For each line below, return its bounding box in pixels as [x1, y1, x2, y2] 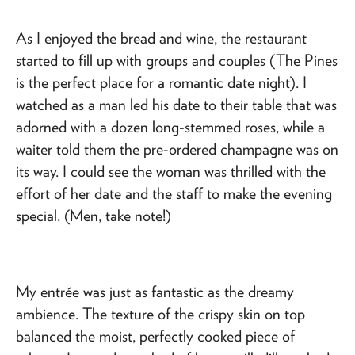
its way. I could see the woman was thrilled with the [16, 161, 326, 181]
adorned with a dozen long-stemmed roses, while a [16, 116, 325, 136]
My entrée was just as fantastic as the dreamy [16, 281, 294, 301]
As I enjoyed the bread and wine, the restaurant [16, 28, 307, 48]
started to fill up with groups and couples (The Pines [16, 50, 338, 70]
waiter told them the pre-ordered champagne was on [16, 139, 338, 158]
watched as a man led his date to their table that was [16, 94, 337, 114]
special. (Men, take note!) [16, 205, 171, 225]
